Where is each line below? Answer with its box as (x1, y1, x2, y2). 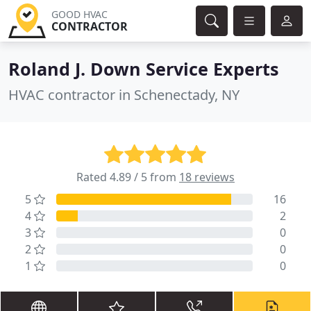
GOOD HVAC (51, 8, 108, 21)
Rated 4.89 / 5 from (76, 169, 179, 185)
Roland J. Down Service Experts (8, 57, 279, 81)
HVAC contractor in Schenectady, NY (8, 85, 239, 104)
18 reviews (179, 169, 235, 185)
